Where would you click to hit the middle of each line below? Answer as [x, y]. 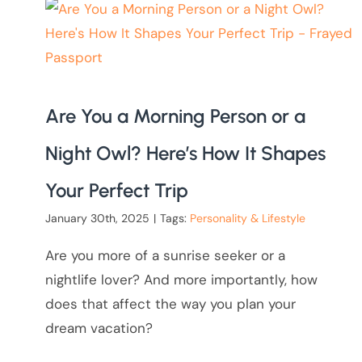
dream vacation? [99, 328]
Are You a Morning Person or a [175, 116]
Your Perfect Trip [116, 191]
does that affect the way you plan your [170, 304]
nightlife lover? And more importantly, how [181, 280]
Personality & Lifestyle [247, 219]
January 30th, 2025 [97, 219]
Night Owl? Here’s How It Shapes [185, 154]
